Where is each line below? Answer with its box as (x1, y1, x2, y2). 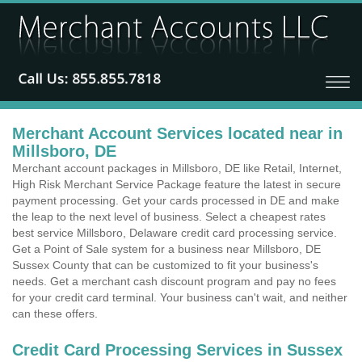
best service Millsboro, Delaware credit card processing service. (12, 226, 337, 239)
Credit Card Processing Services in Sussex (12, 341, 343, 359)
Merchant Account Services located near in (12, 124, 343, 142)
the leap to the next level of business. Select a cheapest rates (12, 210, 326, 223)
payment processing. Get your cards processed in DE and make (12, 194, 339, 207)
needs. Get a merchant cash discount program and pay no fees (12, 275, 336, 288)
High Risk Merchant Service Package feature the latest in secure (12, 178, 341, 191)
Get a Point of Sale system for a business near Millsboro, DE (12, 242, 321, 255)
